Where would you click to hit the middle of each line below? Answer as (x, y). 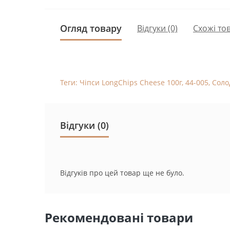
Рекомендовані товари (119, 217)
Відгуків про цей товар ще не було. (122, 172)
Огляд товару (91, 28)
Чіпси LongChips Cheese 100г (131, 82)
